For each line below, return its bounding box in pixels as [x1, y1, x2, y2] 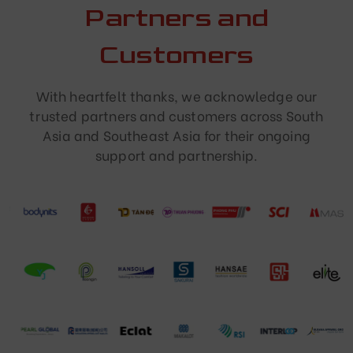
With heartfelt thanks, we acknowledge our [35, 86, 318, 106]
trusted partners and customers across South [29, 106, 324, 126]
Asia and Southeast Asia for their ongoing [43, 125, 310, 146]
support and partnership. [95, 145, 258, 165]
